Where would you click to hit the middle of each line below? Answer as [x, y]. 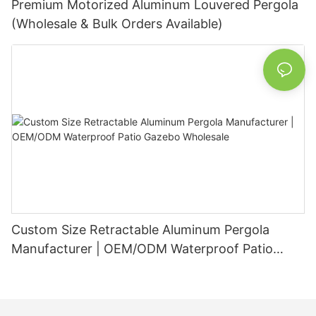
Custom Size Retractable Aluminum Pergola [140, 229]
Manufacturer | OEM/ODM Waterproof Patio [142, 248]
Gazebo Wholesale [66, 267]
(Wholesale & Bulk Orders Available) [117, 24]
